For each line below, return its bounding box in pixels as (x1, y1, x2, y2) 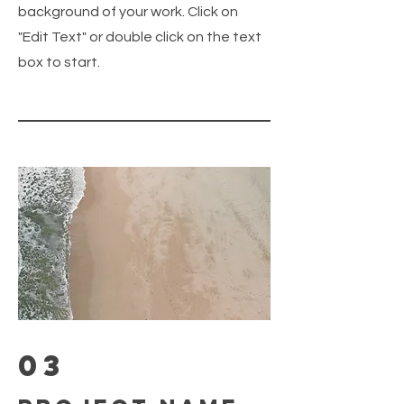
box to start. (18, 55, 100, 69)
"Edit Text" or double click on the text (18, 30, 262, 44)
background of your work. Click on (18, 5, 238, 19)
